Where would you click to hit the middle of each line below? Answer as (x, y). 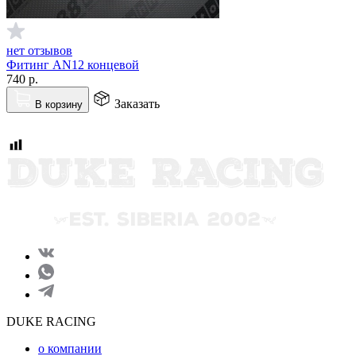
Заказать (137, 103)
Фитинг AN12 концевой (73, 64)
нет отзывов (39, 50)
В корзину (59, 104)
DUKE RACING (51, 321)
